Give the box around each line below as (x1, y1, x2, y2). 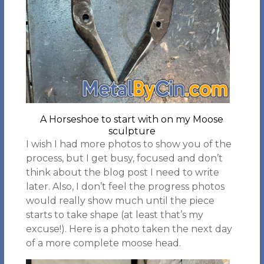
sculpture (108, 126, 156, 137)
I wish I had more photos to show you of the (25, 138, 232, 150)
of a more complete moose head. (25, 237, 181, 249)
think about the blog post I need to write (25, 167, 219, 178)
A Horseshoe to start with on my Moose (40, 114, 224, 125)
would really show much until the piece (25, 195, 214, 206)
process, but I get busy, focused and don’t (25, 153, 223, 164)
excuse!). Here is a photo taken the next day (25, 223, 232, 235)
